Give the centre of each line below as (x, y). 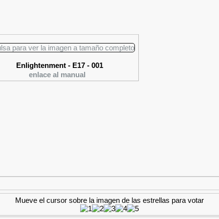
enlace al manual (57, 75)
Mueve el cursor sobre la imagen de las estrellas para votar (109, 200)
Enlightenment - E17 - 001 (59, 65)
